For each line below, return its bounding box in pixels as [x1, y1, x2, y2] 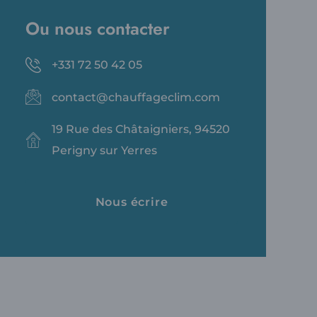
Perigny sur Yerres [51, 144, 157, 158]
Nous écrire [95, 195, 168, 209]
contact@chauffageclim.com [51, 90, 220, 104]
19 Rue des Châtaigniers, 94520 [51, 122, 230, 137]
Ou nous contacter [25, 16, 170, 42]
